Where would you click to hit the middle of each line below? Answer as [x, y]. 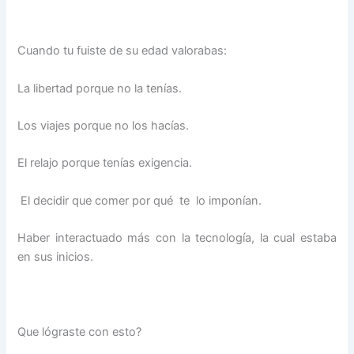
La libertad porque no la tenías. [100, 88]
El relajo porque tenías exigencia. [105, 163]
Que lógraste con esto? [80, 331]
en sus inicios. [56, 256]
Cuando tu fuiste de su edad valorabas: [122, 51]
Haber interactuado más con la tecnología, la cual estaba [177, 237]
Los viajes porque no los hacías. [104, 125]
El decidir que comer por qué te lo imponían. [140, 200]
